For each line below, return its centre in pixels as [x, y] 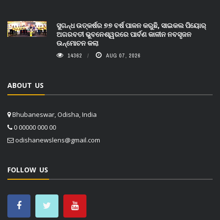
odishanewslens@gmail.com [58, 140]
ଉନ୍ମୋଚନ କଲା [77, 43]
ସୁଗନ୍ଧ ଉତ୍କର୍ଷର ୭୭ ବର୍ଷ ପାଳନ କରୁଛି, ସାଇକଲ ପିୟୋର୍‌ [131, 25]
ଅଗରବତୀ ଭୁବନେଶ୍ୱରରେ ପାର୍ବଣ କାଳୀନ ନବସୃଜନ [124, 34]
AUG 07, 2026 [124, 55]
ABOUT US [26, 85]
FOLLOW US [28, 170]
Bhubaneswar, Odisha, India [54, 114]
